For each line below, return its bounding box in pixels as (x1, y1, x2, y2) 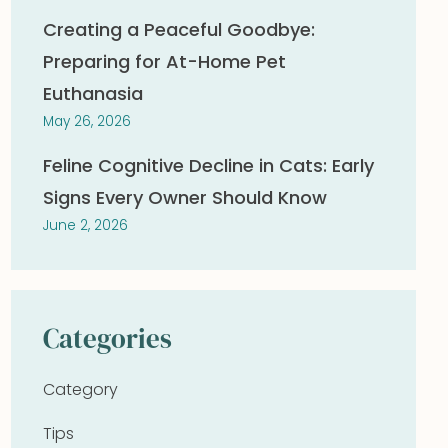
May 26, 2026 (42, 112, 131, 131)
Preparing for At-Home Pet (42, 49, 286, 74)
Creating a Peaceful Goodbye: (42, 17, 315, 42)
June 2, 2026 (42, 216, 128, 235)
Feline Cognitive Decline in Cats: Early (42, 153, 374, 178)
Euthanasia (42, 81, 143, 106)
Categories (42, 320, 172, 357)
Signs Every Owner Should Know (42, 185, 327, 210)
